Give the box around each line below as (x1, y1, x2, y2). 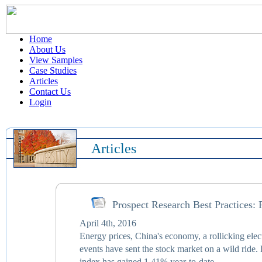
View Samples (29, 55, 82, 65)
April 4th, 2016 (80, 218, 136, 228)
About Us (29, 44, 65, 54)
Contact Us (29, 87, 71, 96)
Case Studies (29, 65, 77, 75)
